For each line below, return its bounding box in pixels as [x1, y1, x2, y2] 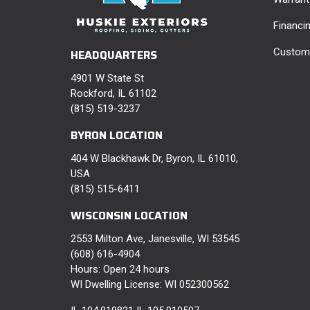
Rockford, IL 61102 [71, 87, 156, 100]
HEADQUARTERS [71, 46, 157, 64]
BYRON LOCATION [71, 127, 163, 145]
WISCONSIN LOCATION [71, 207, 188, 225]
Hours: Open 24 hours [71, 263, 170, 276]
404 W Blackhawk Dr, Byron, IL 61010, [71, 152, 238, 165]
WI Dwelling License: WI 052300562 [71, 278, 229, 291]
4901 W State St [71, 72, 144, 85]
